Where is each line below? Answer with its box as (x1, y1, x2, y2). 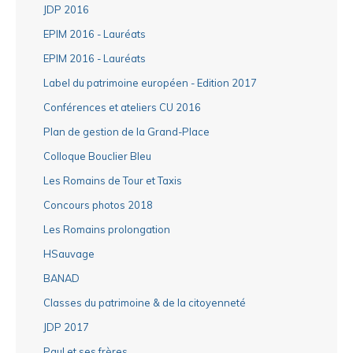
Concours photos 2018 (43, 198, 153, 211)
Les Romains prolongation (43, 222, 170, 236)
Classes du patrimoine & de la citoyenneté (43, 295, 246, 309)
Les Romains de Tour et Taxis (43, 173, 182, 187)
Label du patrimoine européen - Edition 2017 (43, 76, 257, 89)
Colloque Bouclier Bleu (43, 149, 151, 162)
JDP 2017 (43, 320, 89, 333)
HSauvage (43, 247, 95, 260)
